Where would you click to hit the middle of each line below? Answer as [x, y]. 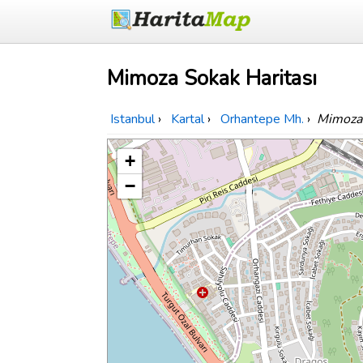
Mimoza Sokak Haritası [212, 79]
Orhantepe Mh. [262, 120]
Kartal [188, 120]
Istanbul [132, 120]
